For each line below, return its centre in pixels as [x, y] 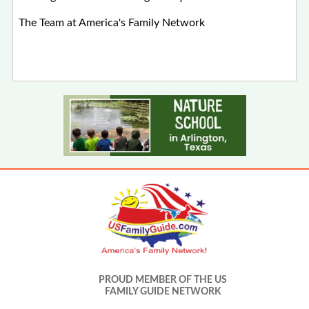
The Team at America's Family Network [112, 23]
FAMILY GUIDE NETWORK [163, 292]
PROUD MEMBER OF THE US [163, 280]
